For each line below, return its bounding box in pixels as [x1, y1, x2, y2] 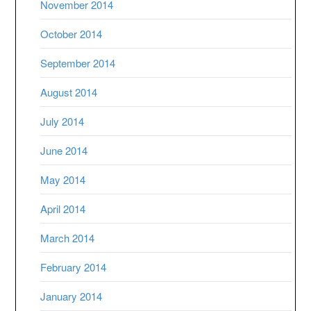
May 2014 [40, 172, 86, 187]
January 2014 [40, 289, 103, 304]
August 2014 [40, 85, 98, 100]
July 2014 [40, 114, 85, 129]
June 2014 [40, 143, 88, 158]
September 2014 [40, 56, 116, 71]
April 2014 [40, 201, 86, 217]
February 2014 [40, 260, 107, 275]
